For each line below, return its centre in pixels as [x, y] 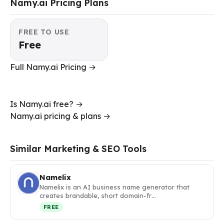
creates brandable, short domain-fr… [98, 195]
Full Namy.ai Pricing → [53, 67]
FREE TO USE [44, 32]
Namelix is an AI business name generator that [114, 187]
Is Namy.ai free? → [46, 104]
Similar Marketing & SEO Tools [78, 148]
